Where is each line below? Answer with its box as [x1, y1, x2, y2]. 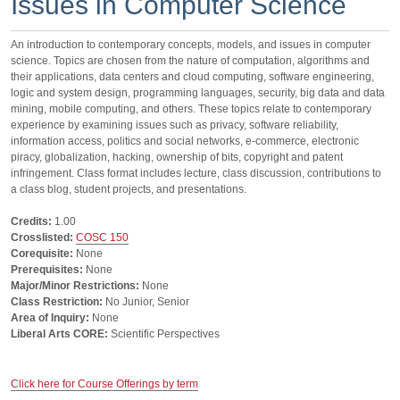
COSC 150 [76, 231, 129, 244]
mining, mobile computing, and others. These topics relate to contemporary [11, 103, 371, 115]
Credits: [11, 215, 52, 228]
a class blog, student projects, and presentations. [11, 183, 246, 196]
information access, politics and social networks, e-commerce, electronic [11, 135, 359, 147]
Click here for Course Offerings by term [11, 378, 198, 390]
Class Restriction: [11, 296, 103, 308]
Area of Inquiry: [11, 312, 89, 324]
